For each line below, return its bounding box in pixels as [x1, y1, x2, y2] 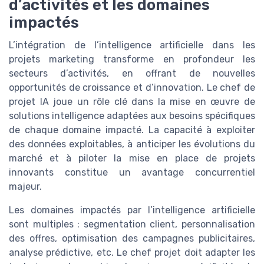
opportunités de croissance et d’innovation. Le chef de [9, 81, 255, 93]
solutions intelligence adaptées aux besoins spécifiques [9, 110, 255, 121]
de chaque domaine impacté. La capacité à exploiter [9, 124, 255, 136]
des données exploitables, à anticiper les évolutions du [9, 138, 255, 150]
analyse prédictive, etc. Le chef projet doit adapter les [9, 246, 255, 258]
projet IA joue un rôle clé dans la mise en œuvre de [9, 95, 255, 107]
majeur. [9, 180, 42, 192]
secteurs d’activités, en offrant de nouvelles [9, 67, 255, 79]
